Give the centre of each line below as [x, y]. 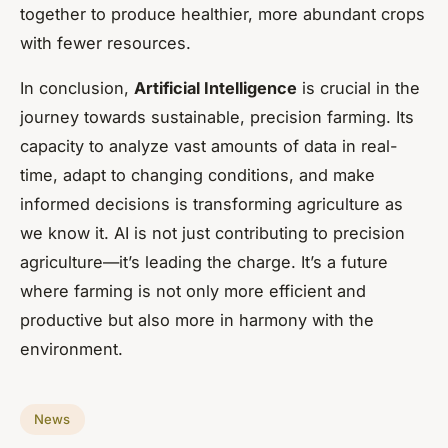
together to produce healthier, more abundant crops [222, 13]
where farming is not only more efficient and [193, 290]
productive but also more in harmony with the [197, 319]
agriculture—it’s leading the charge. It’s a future [204, 261]
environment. [71, 348]
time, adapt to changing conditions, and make [197, 174]
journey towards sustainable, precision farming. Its [217, 116]
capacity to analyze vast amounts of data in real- [209, 145]
